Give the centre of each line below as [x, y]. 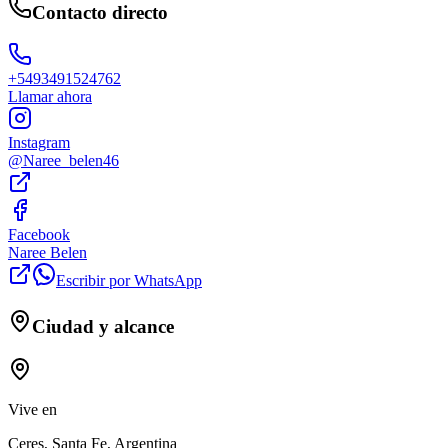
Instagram [39, 143]
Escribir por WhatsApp [129, 281]
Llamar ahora [50, 97]
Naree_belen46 [71, 161]
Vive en [32, 409]
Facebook [39, 235]
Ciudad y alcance [103, 326]
